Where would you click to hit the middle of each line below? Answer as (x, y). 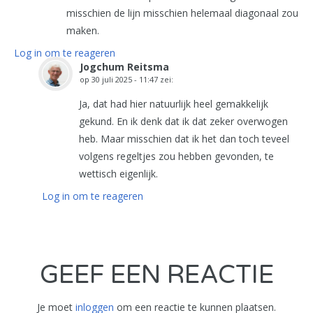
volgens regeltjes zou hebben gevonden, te (176, 156)
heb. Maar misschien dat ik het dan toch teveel (184, 139)
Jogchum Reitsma (124, 67)
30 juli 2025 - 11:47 (125, 79)
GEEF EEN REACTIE (156, 275)
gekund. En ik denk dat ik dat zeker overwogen (183, 121)
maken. (83, 30)
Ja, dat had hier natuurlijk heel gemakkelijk (174, 104)
